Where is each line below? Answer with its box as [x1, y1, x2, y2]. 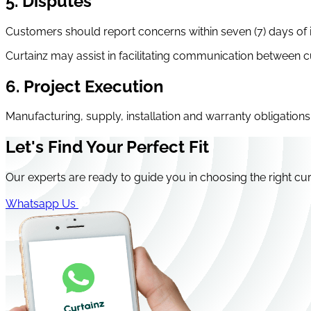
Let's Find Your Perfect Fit [6, 137, 209, 158]
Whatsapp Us [6, 197, 76, 211]
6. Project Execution [6, 76, 164, 96]
